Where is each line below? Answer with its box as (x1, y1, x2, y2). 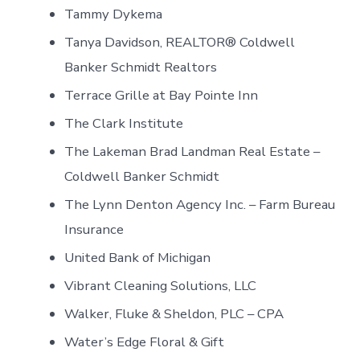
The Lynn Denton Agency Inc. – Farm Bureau (64, 194, 336, 214)
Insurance (64, 219, 125, 239)
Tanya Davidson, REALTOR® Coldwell (64, 32, 296, 51)
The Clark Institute (64, 113, 184, 133)
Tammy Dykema (64, 4, 166, 23)
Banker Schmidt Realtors (64, 57, 218, 76)
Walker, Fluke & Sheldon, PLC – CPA (64, 304, 284, 323)
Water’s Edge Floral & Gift (64, 332, 225, 351)
